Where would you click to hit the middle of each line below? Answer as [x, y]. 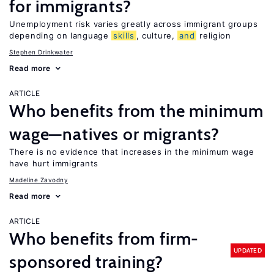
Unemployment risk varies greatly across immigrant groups [134, 24]
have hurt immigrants [54, 163]
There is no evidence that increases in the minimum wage [132, 152]
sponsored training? [86, 262]
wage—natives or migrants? [114, 134]
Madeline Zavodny [39, 180]
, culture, [157, 35]
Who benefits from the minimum [136, 111]
